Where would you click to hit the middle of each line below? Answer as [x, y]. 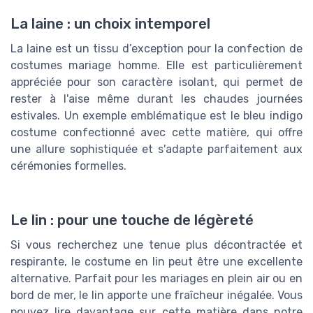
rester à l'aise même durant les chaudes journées [156, 99]
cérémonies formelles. [68, 166]
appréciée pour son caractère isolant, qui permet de [156, 82]
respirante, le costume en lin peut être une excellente [156, 262]
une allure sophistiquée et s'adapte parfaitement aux [156, 150]
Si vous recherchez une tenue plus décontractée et [156, 245]
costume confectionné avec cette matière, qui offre [156, 133]
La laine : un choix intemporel [110, 24]
